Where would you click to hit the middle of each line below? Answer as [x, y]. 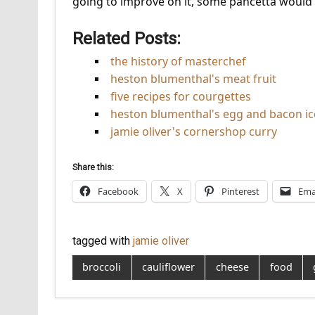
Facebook [118, 191]
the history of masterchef [178, 61]
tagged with [102, 240]
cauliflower [168, 267]
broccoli [102, 267]
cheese [232, 267]
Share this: [93, 167]
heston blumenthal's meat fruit [193, 78]
